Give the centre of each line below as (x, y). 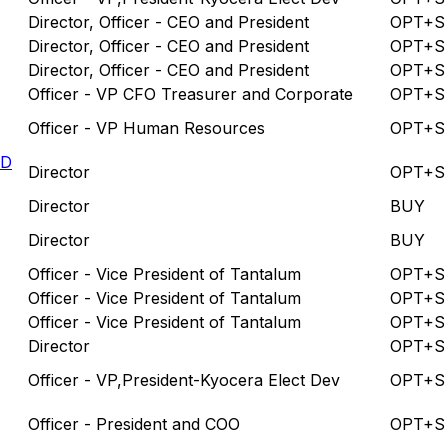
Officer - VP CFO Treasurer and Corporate (190, 93)
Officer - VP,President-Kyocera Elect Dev (184, 379)
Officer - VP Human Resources (146, 127)
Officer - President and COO (134, 423)
